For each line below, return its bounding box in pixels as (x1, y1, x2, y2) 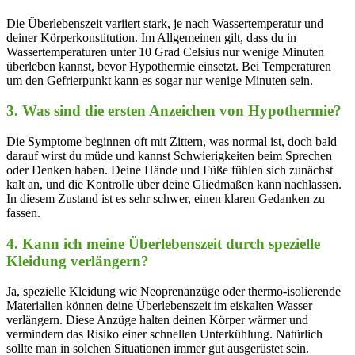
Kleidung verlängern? (6, 252, 149, 269)
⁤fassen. (6, 205, 40, 219)
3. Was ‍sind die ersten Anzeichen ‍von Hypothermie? (6, 102, 342, 120)
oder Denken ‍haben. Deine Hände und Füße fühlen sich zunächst (6, 162, 333, 177)
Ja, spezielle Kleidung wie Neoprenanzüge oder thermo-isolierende (6, 284, 341, 299)
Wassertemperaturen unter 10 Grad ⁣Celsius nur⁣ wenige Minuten (6, 44, 324, 59)
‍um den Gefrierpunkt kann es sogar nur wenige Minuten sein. (6, 73, 313, 87)
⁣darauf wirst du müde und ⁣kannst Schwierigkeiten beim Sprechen (6, 148, 332, 162)
